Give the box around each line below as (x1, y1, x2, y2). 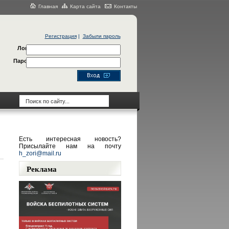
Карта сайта (70, 4, 101, 9)
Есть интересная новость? (18, 135, 121, 143)
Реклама (26, 163, 57, 174)
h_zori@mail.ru (18, 150, 61, 157)
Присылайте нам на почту (18, 143, 121, 150)
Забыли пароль (82, 33, 121, 39)
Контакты (113, 4, 137, 9)
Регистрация (44, 33, 77, 39)
